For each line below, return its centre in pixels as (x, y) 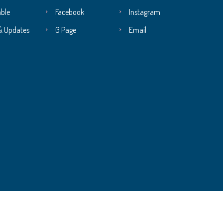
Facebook (70, 12)
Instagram (145, 12)
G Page (66, 30)
